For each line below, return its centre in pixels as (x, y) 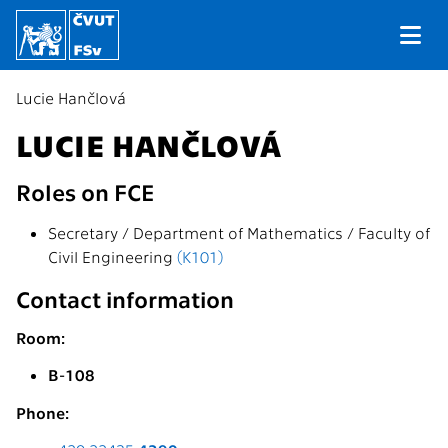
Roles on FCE (85, 191)
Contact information (125, 298)
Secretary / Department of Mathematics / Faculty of (239, 232)
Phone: (42, 412)
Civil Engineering (112, 256)
